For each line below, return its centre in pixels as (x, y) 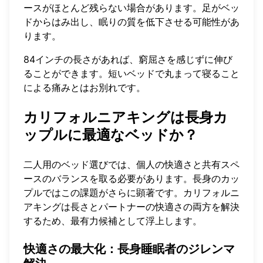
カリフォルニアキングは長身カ (126, 117)
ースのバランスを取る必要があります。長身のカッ (131, 179)
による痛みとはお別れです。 (85, 87)
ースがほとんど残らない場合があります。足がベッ (131, 7)
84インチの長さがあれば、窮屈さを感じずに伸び (128, 59)
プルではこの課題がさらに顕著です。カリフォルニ (131, 193)
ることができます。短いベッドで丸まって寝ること (131, 73)
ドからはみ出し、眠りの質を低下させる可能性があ (131, 21)
